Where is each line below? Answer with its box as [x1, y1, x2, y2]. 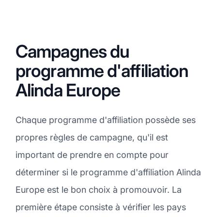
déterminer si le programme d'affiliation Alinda [15, 167, 201, 177]
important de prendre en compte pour [15, 149, 169, 160]
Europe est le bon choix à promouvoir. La [15, 184, 182, 195]
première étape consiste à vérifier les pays [15, 201, 186, 212]
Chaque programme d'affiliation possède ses [15, 114, 196, 125]
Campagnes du [15, 40, 130, 62]
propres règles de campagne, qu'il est [15, 132, 168, 142]
